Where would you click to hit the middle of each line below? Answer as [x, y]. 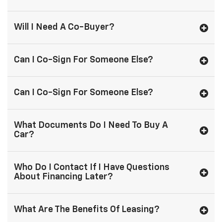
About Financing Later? [63, 177]
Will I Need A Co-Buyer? [64, 28]
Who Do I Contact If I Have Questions [92, 168]
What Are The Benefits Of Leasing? [87, 210]
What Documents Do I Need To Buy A [91, 126]
